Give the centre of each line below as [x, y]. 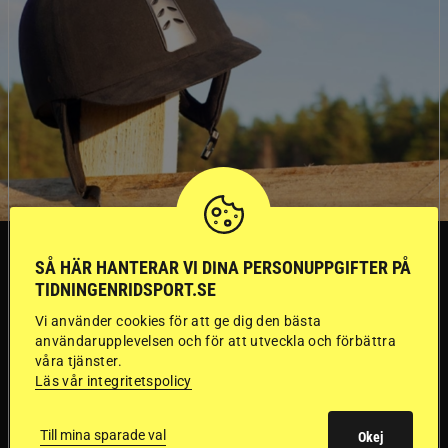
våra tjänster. [78, 361]
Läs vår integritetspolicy [113, 381]
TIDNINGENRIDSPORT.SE [125, 289]
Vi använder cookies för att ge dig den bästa [178, 321]
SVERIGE [63, 246]
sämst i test [146, 413]
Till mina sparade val [103, 434]
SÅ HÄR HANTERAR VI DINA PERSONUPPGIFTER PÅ [223, 267]
